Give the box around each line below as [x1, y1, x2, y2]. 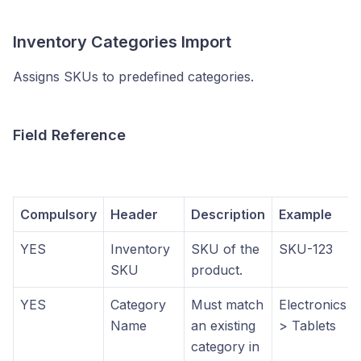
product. [191, 261, 243, 278]
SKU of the [191, 240, 259, 257]
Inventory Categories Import [13, 31, 231, 52]
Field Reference [13, 126, 126, 143]
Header [110, 205, 158, 222]
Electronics [279, 296, 346, 313]
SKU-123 [279, 240, 333, 257]
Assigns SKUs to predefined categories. [13, 68, 254, 85]
